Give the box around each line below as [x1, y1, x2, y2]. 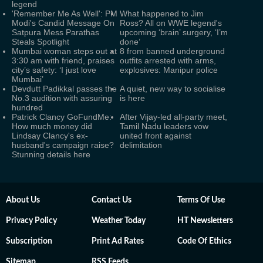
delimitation [120, 140, 162, 150]
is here [120, 93, 145, 103]
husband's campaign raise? [12, 140, 114, 150]
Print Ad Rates [92, 237, 144, 245]
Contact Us [92, 195, 131, 204]
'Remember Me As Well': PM [12, 8, 117, 18]
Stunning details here [12, 149, 90, 159]
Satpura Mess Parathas [12, 27, 99, 37]
